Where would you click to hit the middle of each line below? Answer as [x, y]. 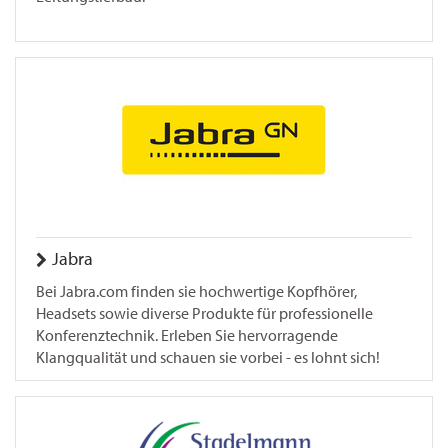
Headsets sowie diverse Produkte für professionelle [204, 313]
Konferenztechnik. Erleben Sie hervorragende [187, 335]
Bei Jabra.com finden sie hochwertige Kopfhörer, [196, 291]
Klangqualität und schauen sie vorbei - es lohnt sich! [208, 357]
